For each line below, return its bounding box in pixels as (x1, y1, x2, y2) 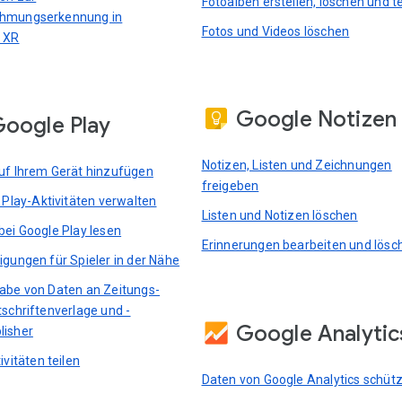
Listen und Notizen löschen (201, 208, 358, 223)
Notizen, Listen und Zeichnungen (201, 158, 392, 173)
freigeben (201, 179, 259, 194)
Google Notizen (235, 106, 398, 134)
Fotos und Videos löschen (201, 23, 350, 39)
